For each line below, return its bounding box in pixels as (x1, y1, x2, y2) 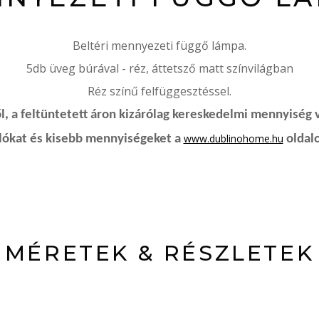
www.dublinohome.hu (183, 132, 283, 145)
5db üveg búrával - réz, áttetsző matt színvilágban (26, 61, 293, 76)
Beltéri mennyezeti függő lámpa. (73, 38, 246, 53)
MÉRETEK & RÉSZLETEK (4, 240, 315, 266)
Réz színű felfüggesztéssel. (88, 83, 231, 99)
